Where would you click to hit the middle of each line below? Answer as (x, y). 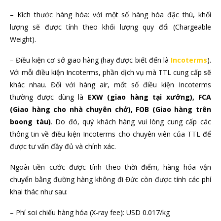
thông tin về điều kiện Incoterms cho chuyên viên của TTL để (110, 134)
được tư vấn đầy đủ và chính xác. (63, 147)
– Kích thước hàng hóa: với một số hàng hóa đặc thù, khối (110, 15)
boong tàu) (30, 122)
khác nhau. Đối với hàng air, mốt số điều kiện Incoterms (110, 85)
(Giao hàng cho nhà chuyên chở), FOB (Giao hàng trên (110, 110)
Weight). (23, 39)
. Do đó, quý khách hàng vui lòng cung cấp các (131, 122)
